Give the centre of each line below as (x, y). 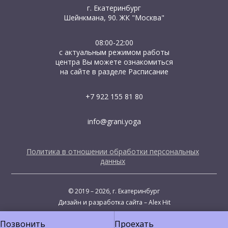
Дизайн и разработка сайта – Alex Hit (114, 203)
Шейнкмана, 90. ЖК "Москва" (114, 18)
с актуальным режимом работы (114, 52)
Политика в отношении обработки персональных (113, 152)
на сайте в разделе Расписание (114, 72)
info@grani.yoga (114, 122)
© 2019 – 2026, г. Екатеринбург (114, 191)
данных (113, 161)
